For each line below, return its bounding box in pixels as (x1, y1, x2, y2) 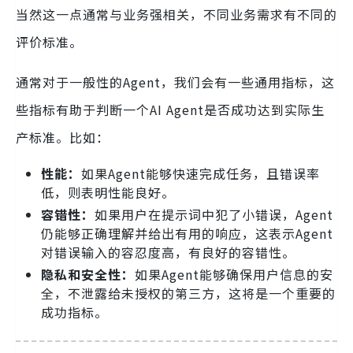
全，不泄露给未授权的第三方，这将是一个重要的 (41, 283, 336, 303)
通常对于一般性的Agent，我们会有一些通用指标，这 (16, 72, 335, 91)
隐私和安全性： (41, 264, 135, 284)
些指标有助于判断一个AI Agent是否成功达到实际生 (16, 99, 325, 119)
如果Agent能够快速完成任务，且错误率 (81, 163, 320, 183)
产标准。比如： (16, 127, 110, 147)
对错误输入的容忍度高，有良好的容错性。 (41, 242, 295, 262)
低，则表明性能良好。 (41, 182, 175, 202)
